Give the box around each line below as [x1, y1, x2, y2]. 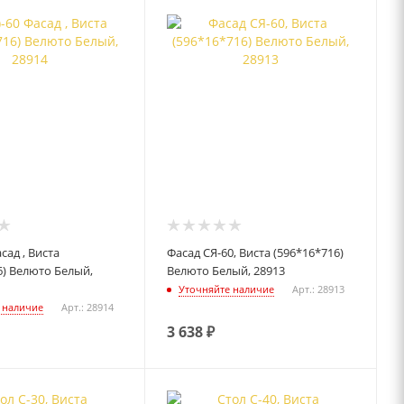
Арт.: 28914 [60, 300, 114, 315]
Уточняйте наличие [179, 282, 275, 297]
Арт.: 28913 [292, 282, 345, 297]
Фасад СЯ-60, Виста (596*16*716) [167, 243, 344, 261]
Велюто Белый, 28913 [167, 262, 286, 279]
